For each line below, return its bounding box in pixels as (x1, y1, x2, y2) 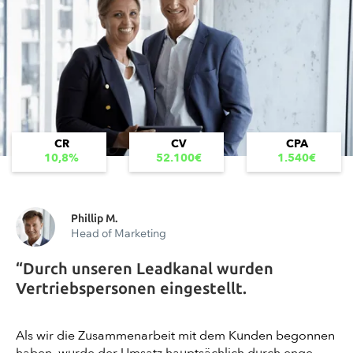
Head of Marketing (71, 226, 166, 241)
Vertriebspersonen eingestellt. (16, 279, 247, 299)
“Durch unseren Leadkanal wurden (16, 259, 273, 279)
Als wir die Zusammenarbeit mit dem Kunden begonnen (16, 327, 335, 345)
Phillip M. (71, 212, 117, 226)
